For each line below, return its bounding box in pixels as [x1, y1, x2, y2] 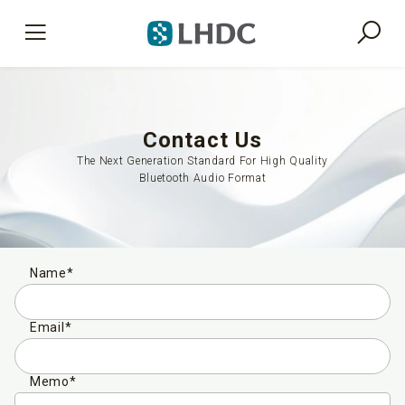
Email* [30, 320, 72, 334]
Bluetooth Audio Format [138, 172, 267, 184]
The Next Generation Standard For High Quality [76, 155, 329, 167]
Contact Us [142, 127, 263, 153]
